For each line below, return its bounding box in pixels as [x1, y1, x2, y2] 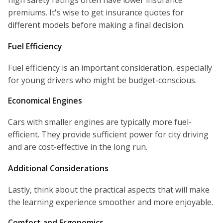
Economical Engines [8, 95, 82, 107]
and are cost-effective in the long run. [8, 141, 147, 153]
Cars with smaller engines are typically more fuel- [8, 116, 192, 128]
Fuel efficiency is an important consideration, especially [8, 62, 212, 74]
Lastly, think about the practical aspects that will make [8, 184, 210, 196]
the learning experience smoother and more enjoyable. [8, 197, 213, 208]
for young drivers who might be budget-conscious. [8, 75, 197, 86]
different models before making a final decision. [8, 19, 185, 31]
